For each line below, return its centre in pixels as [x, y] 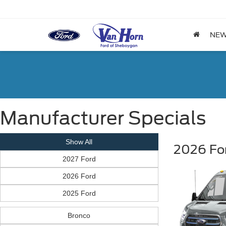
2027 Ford [79, 159]
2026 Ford [79, 176]
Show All [79, 142]
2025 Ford [79, 193]
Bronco [79, 215]
